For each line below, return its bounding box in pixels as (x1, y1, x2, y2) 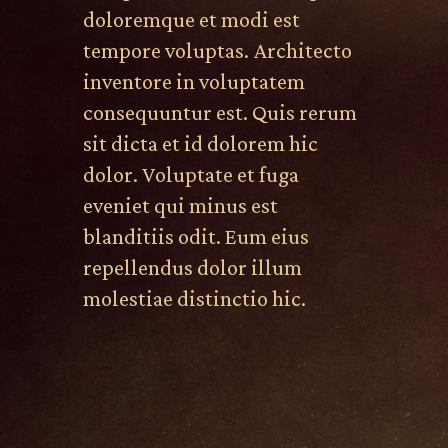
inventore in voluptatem (82, 69, 305, 94)
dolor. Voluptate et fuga (82, 162, 299, 187)
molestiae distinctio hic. (82, 286, 306, 311)
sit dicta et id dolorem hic (82, 131, 318, 156)
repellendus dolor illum (82, 255, 302, 280)
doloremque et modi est (82, 7, 300, 32)
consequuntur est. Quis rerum (82, 100, 357, 125)
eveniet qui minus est (82, 193, 278, 218)
